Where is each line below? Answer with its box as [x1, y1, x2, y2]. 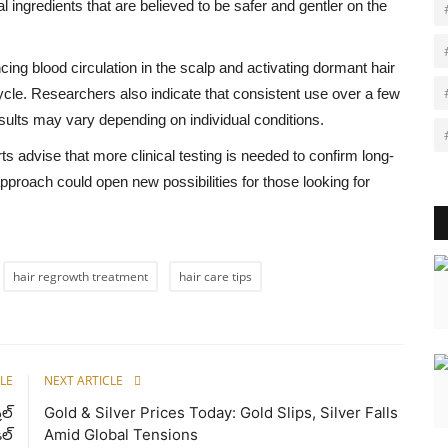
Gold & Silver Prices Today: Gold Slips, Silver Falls [44, 402, 398, 422]
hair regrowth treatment [13, 267, 148, 285]
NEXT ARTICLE [44, 371, 123, 389]
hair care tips [179, 267, 252, 285]
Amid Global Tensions [44, 424, 198, 444]
